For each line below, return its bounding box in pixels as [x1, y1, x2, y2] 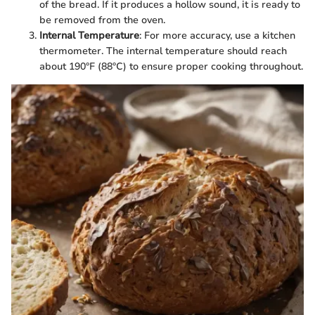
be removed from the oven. [39, 13, 165, 27]
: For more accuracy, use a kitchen [139, 28, 295, 42]
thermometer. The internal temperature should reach [39, 44, 287, 58]
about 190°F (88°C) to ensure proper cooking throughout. [39, 59, 303, 73]
